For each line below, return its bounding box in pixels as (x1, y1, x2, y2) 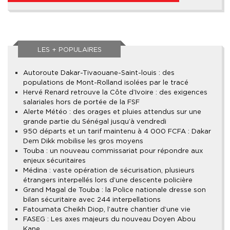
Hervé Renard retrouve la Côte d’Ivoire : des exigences (23, 88, 207, 97)
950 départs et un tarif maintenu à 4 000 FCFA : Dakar (23, 127, 211, 136)
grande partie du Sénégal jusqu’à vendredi (23, 118, 166, 126)
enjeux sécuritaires (23, 157, 86, 165)
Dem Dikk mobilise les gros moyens (23, 137, 143, 145)
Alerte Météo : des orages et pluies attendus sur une (23, 108, 201, 116)
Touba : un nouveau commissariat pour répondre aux (23, 147, 203, 155)
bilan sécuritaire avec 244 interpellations (23, 196, 161, 204)
